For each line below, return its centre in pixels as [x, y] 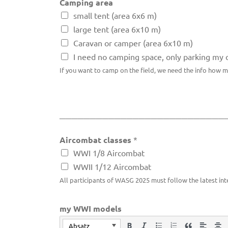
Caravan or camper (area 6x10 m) [133, 43]
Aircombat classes [96, 140]
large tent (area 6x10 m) [117, 29]
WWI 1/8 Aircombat [109, 153]
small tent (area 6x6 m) [115, 16]
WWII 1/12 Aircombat [112, 167]
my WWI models [91, 209]
